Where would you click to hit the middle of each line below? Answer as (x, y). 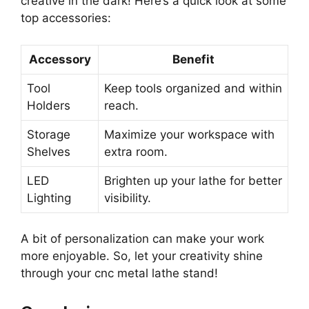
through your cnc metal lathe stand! (119, 273)
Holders (49, 105)
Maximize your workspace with (189, 134)
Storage (49, 134)
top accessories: (66, 18)
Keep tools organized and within (193, 88)
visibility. (128, 198)
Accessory (60, 59)
